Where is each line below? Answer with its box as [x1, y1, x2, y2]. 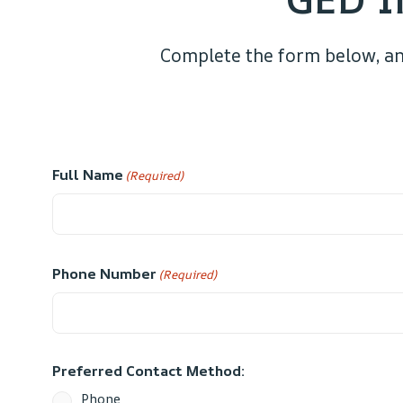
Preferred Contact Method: [52, 360, 245, 381]
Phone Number [52, 263, 157, 283]
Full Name [52, 164, 123, 184]
